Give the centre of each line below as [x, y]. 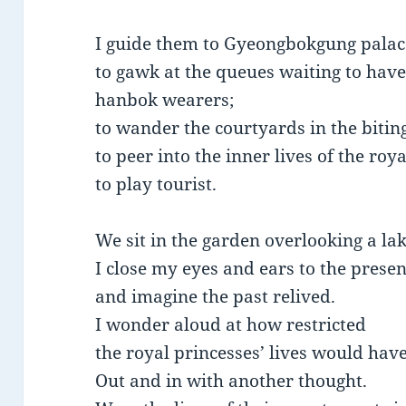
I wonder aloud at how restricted [231, 325]
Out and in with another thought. [232, 381]
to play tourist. [156, 184]
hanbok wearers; [165, 100]
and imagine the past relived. [216, 297]
